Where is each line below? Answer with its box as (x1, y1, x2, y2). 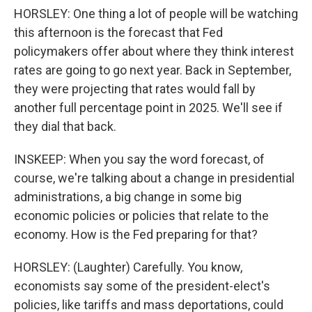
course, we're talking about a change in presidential (14, 171, 295, 185)
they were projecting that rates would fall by (14, 81, 256, 96)
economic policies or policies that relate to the (14, 208, 269, 223)
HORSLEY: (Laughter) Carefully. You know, (14, 260, 242, 274)
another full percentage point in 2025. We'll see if (14, 100, 283, 115)
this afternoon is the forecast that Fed (14, 25, 223, 40)
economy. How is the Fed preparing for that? (14, 227, 258, 242)
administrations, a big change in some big (14, 189, 242, 204)
